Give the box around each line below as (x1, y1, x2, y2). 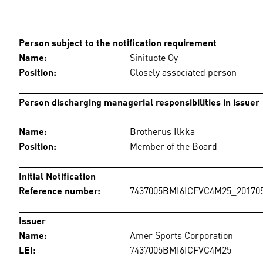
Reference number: (19, 182, 100, 197)
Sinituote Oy (130, 49, 178, 64)
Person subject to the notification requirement (19, 34, 217, 49)
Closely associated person (130, 63, 237, 79)
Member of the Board (130, 137, 217, 153)
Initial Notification (19, 167, 96, 183)
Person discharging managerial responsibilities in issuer (19, 93, 259, 109)
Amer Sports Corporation (130, 227, 233, 242)
